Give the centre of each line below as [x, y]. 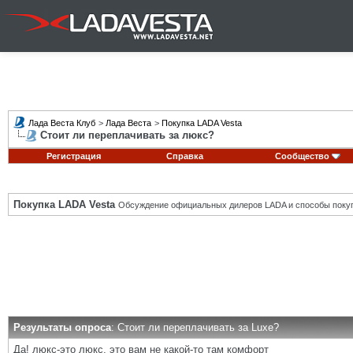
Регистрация [73, 156]
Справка [185, 156]
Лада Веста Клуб [62, 123]
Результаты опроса [62, 327]
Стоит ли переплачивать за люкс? [127, 135]
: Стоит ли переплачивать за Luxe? [195, 327]
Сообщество [302, 156]
